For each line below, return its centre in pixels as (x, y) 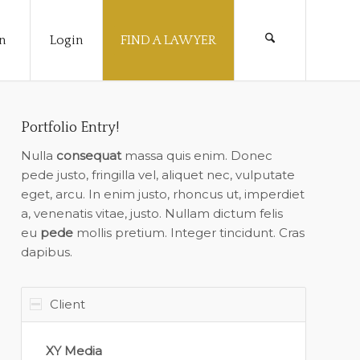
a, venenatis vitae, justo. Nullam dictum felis (152, 213)
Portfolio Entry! (70, 128)
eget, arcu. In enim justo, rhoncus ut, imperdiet (163, 194)
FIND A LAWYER (168, 40)
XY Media (74, 350)
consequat (89, 155)
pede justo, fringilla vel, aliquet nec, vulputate (158, 174)
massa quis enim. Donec (197, 155)
